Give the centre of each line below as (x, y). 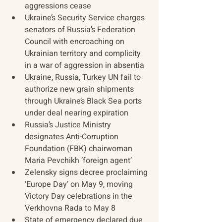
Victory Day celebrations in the (80, 196)
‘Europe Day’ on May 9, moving (80, 185)
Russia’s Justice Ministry (69, 125)
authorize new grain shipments (80, 89)
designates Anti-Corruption (73, 137)
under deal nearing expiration (77, 113)
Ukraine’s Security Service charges (86, 18)
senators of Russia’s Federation (81, 30)
